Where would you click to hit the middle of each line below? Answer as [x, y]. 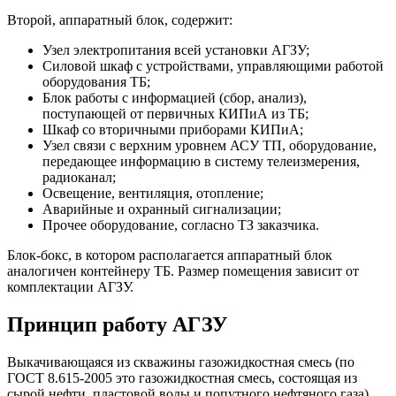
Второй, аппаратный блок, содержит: [120, 19]
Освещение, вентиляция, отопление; [153, 193]
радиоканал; [79, 177]
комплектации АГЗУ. [70, 286]
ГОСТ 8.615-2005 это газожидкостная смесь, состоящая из [182, 377]
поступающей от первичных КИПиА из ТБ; [175, 113]
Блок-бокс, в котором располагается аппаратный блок [170, 255]
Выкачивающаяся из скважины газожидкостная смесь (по [181, 362]
